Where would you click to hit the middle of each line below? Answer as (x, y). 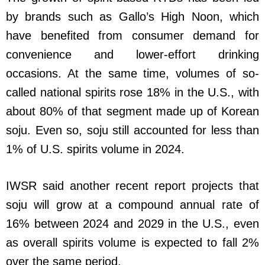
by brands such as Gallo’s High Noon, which (132, 17)
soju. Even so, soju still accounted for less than (132, 130)
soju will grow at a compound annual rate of (132, 205)
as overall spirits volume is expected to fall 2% (132, 243)
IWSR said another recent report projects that (132, 186)
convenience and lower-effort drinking (132, 55)
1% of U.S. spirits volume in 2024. (95, 149)
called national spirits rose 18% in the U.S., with (132, 93)
